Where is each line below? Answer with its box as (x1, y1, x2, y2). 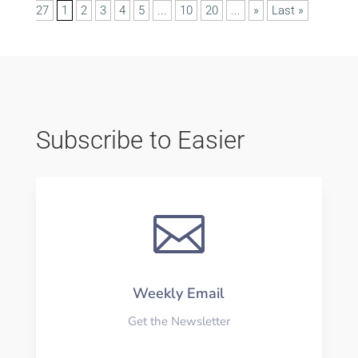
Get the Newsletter (127, 312, 230, 329)
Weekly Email (133, 283, 225, 303)
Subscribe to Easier (35, 125, 245, 155)
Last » (271, 2, 304, 18)
